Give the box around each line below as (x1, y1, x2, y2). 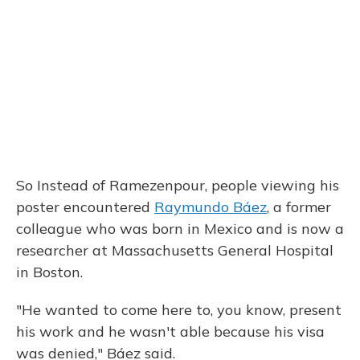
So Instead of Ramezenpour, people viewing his (16, 175, 339, 194)
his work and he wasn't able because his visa (16, 321, 325, 341)
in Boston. (16, 262, 83, 281)
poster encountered (16, 197, 154, 216)
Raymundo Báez (154, 197, 267, 216)
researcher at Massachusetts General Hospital (16, 240, 333, 260)
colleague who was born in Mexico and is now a (16, 219, 344, 238)
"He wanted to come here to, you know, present (16, 300, 342, 319)
